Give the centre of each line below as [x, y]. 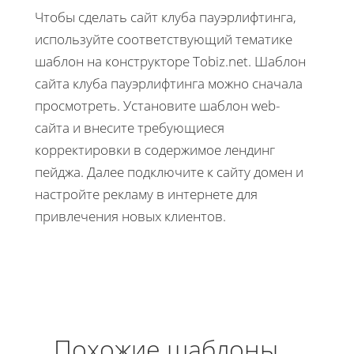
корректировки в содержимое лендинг [155, 149]
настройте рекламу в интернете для [146, 194]
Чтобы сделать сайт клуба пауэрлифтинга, [166, 17]
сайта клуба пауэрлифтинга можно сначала [169, 83]
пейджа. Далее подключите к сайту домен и [169, 171]
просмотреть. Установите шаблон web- [157, 105]
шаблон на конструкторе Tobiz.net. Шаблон [170, 61]
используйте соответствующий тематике [164, 39]
